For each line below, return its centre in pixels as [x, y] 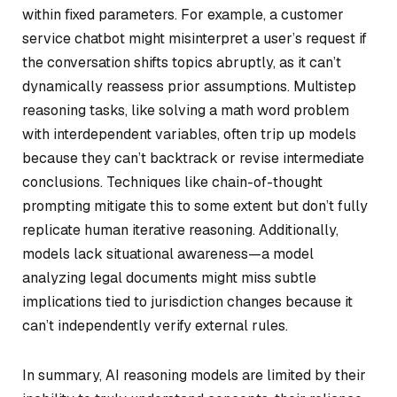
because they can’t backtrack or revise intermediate [193, 159]
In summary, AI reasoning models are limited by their [194, 376]
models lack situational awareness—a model [168, 254]
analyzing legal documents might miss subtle [169, 278]
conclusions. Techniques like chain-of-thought [172, 183]
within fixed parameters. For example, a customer [183, 15]
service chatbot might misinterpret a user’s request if [195, 39]
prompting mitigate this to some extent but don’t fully [195, 206]
